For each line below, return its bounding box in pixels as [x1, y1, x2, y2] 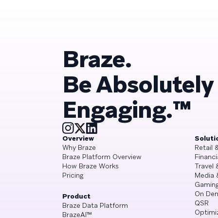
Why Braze [62, 143, 96, 152]
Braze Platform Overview [62, 152, 142, 161]
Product [62, 191, 91, 200]
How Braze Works [62, 161, 119, 170]
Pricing [62, 170, 83, 180]
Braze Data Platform [62, 200, 128, 210]
